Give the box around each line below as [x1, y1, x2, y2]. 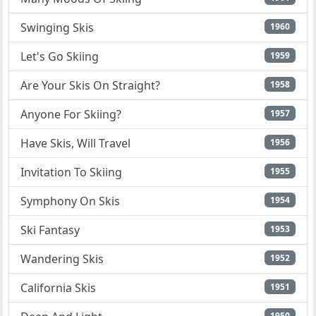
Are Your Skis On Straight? [20, 78, 160, 94]
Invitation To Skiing [20, 164, 122, 181]
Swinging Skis [20, 20, 94, 36]
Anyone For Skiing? [20, 107, 121, 123]
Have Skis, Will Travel [20, 135, 130, 152]
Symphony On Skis [20, 193, 120, 209]
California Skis [20, 280, 96, 296]
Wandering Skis [20, 251, 104, 267]
